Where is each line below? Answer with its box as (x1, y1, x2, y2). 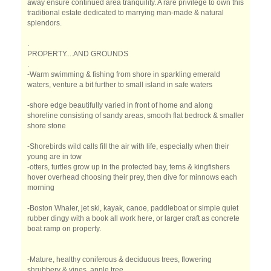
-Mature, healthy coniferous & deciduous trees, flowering (27, 255, 212, 264)
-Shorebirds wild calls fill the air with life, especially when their (27, 142, 229, 151)
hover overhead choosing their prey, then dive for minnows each (27, 173, 237, 181)
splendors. (27, 19, 62, 27)
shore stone (27, 122, 66, 130)
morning (27, 183, 54, 192)
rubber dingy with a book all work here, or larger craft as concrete (27, 214, 240, 223)
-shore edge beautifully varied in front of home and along (27, 101, 213, 109)
